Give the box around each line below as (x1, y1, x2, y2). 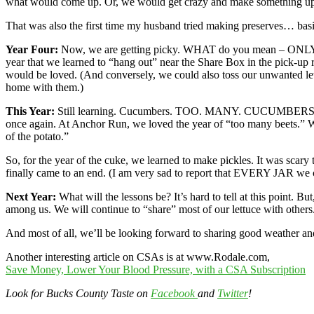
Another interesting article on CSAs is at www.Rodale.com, (6, 250, 270, 263)
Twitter (217, 287, 248, 299)
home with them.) (6, 81, 83, 93)
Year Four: (6, 43, 58, 55)
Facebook (151, 287, 198, 299)
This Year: (6, 104, 55, 117)
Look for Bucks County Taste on (6, 287, 151, 299)
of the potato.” (6, 130, 69, 142)
